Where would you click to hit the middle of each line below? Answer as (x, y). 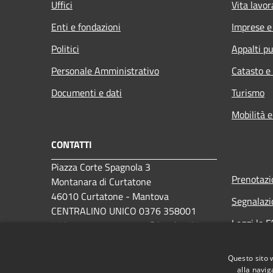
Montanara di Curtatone (101, 181)
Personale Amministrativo (105, 70)
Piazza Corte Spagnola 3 (101, 167)
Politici (65, 48)
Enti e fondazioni (86, 27)
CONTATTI (72, 144)
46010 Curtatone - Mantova (110, 196)
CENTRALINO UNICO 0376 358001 (124, 211)
